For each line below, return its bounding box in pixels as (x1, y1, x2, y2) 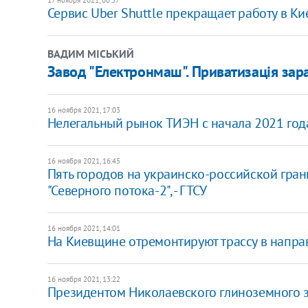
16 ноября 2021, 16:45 (47, 155, 120, 166)
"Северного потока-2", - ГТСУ (47, 181, 207, 199)
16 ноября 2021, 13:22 (47, 274, 120, 284)
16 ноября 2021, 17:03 (47, 104, 120, 115)
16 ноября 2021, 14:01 (47, 223, 120, 233)
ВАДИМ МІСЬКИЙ (47, 46, 134, 60)
